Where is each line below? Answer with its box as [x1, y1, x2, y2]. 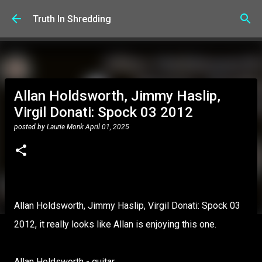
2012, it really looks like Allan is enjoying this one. [14, 219, 216, 230]
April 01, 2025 [85, 123, 129, 131]
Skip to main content [89, 9, 173, 20]
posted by [14, 123, 47, 131]
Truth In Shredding [33, 13, 111, 25]
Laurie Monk [47, 123, 84, 131]
